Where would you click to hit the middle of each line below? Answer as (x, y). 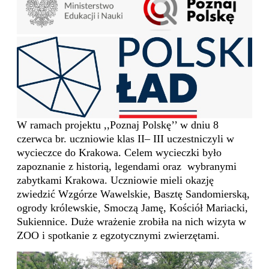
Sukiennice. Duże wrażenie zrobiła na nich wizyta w (132, 222)
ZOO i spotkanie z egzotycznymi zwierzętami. (119, 236)
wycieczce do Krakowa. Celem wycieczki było (119, 153)
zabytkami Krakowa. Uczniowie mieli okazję (116, 180)
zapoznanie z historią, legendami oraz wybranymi (127, 167)
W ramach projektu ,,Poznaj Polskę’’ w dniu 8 (118, 125)
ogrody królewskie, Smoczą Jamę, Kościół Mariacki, (133, 208)
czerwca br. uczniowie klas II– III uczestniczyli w (126, 139)
